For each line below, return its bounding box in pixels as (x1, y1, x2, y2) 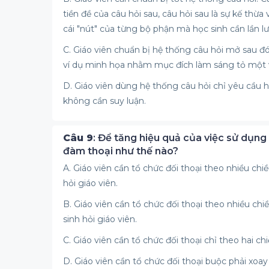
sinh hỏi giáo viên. (63, 214, 137, 225)
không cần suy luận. (63, 95, 146, 106)
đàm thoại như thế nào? (63, 145, 178, 157)
